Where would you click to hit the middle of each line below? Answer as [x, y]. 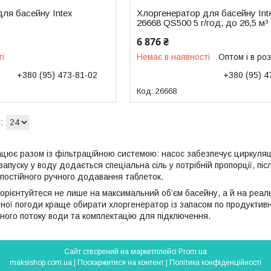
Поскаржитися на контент [121, 262]
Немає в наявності [174, 57]
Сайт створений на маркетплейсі [121, 251]
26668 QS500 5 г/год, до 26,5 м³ [203, 22]
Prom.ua [193, 251]
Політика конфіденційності [215, 262]
